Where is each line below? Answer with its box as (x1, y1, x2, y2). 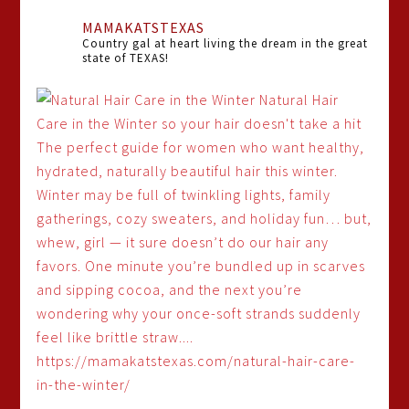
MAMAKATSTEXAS (82, 18, 205, 37)
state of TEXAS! (82, 50, 170, 66)
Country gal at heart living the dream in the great (82, 36, 369, 51)
